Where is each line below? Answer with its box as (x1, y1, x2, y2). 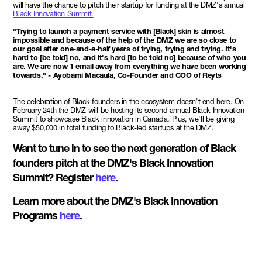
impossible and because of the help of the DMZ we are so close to (13, 35, 236, 44)
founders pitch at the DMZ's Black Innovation (13, 156, 214, 170)
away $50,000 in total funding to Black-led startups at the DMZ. (13, 123, 214, 132)
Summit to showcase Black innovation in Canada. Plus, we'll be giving (13, 114, 235, 123)
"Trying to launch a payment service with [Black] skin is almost (13, 26, 225, 36)
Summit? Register (13, 170, 96, 184)
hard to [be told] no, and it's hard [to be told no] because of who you (13, 53, 246, 62)
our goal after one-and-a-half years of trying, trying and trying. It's (13, 44, 236, 53)
